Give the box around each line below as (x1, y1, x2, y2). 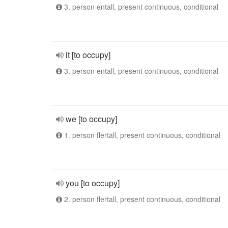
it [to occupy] (66, 49, 110, 61)
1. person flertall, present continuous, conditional (62, 130, 220, 140)
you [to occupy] (66, 177, 120, 189)
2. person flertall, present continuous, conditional (62, 194, 220, 204)
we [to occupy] (66, 113, 117, 125)
